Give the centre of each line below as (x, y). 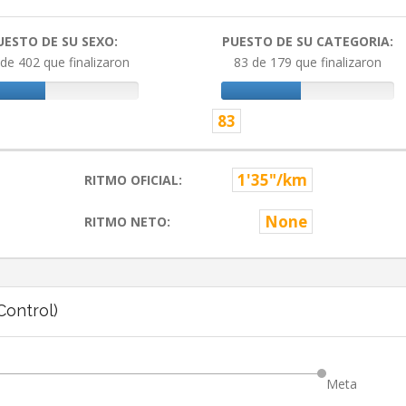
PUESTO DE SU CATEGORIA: (308, 42)
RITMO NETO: (127, 222)
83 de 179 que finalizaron (308, 63)
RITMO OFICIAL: (133, 180)
